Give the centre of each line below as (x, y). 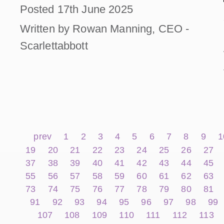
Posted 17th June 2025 (76, 9)
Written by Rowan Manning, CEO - (104, 29)
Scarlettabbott (54, 46)
